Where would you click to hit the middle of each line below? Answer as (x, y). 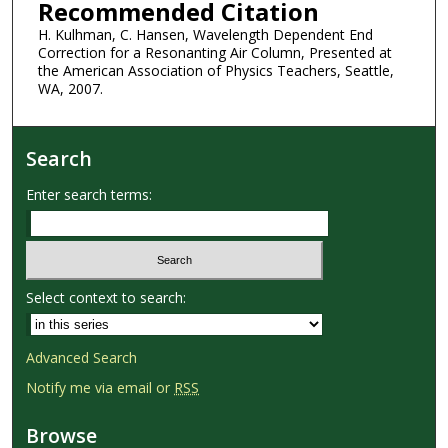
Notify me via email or (100, 387)
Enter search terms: (89, 195)
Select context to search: (106, 297)
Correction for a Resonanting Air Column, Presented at (214, 52)
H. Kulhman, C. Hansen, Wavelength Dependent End (205, 34)
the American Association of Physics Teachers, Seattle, (215, 70)
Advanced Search (82, 357)
